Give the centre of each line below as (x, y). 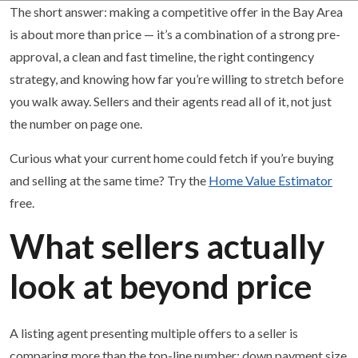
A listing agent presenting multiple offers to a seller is (154, 333)
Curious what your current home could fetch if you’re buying (172, 158)
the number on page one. (76, 123)
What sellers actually (167, 246)
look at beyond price (161, 286)
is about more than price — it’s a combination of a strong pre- (175, 34)
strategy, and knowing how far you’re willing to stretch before (177, 79)
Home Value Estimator (270, 180)
